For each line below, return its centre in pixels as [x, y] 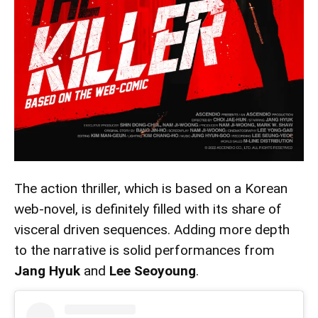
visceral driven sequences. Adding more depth [152, 229]
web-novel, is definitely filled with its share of [148, 209]
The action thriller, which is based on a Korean [151, 188]
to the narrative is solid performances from [144, 250]
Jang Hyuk [47, 270]
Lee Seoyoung [153, 270]
